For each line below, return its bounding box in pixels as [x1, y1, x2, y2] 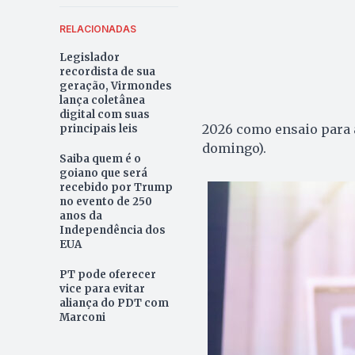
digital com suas [59, 107, 150, 121]
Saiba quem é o [59, 151, 141, 166]
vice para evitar [59, 281, 145, 296]
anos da [59, 208, 102, 223]
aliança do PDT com [59, 296, 169, 310]
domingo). [201, 139, 266, 156]
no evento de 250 [59, 194, 152, 208]
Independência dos [59, 223, 166, 237]
